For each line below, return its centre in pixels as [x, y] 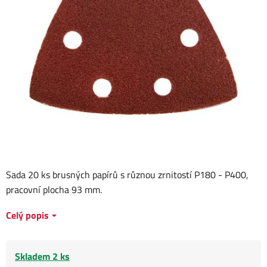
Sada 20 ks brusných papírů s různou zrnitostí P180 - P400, [127, 175]
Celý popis [27, 215]
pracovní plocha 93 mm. [54, 190]
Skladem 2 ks [42, 257]
